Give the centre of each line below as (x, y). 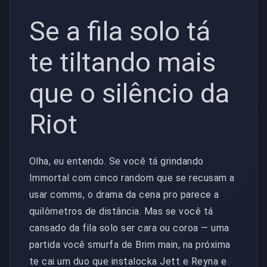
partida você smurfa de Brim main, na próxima (130, 245)
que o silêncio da (129, 93)
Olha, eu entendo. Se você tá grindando (117, 162)
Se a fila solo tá (120, 31)
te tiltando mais (122, 62)
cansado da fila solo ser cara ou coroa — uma (129, 228)
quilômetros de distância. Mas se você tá (121, 212)
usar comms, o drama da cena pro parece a (124, 195)
